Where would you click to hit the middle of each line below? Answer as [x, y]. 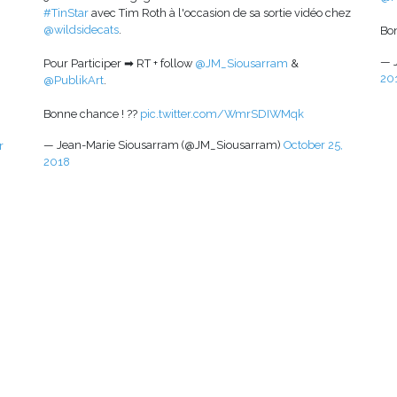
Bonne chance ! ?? [92, 113]
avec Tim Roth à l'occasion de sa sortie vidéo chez [220, 12]
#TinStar [66, 12]
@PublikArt [74, 80]
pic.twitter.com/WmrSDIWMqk [222, 113]
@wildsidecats [81, 29]
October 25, [313, 144]
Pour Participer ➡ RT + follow [119, 63]
